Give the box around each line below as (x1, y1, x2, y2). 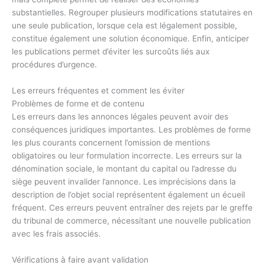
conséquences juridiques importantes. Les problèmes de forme (12, 124, 251, 134)
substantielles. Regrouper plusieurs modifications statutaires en (12, 7, 253, 17)
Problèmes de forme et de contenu (12, 98, 144, 108)
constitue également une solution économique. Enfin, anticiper (12, 33, 249, 43)
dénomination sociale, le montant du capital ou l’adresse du (12, 163, 237, 173)
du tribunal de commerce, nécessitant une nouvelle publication (12, 215, 251, 225)
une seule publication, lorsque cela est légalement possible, (12, 20, 237, 30)
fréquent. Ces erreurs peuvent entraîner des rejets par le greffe (12, 202, 253, 212)
